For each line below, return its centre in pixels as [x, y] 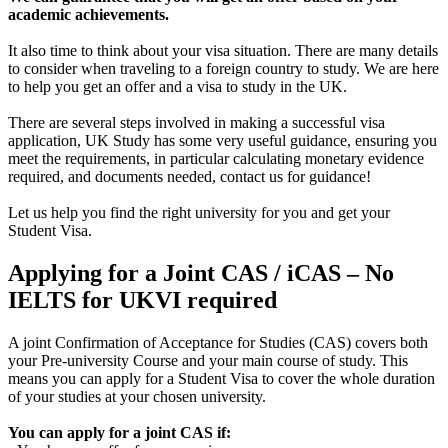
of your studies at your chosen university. [137, 397]
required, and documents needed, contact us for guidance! [189, 177]
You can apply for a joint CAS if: [119, 433]
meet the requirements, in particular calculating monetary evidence [216, 159]
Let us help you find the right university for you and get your [199, 213]
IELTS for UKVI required [142, 300]
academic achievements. [88, 15]
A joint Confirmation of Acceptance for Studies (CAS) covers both [218, 343]
